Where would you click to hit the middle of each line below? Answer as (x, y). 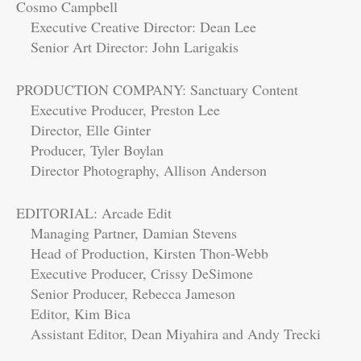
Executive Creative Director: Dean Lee (136, 26)
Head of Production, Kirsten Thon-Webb (142, 253)
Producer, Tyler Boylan (90, 149)
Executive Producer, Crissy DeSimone (135, 273)
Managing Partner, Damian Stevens (127, 232)
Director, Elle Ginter (83, 129)
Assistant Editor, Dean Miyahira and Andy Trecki (168, 333)
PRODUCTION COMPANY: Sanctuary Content (157, 89)
